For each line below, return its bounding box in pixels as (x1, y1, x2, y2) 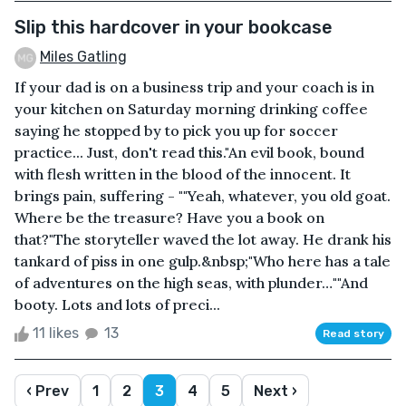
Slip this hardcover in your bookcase (14, 15, 333, 38)
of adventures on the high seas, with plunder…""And (14, 273, 368, 292)
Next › (254, 382, 297, 400)
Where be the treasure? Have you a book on (14, 208, 324, 227)
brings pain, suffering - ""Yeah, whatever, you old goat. (14, 186, 391, 205)
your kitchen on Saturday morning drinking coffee (14, 99, 368, 118)
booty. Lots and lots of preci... (14, 295, 220, 314)
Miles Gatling (40, 47, 127, 65)
